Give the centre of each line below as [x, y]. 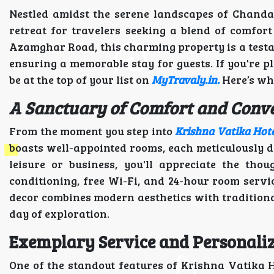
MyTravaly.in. [186, 80]
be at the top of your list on [80, 80]
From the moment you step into [92, 131]
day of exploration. [59, 213]
